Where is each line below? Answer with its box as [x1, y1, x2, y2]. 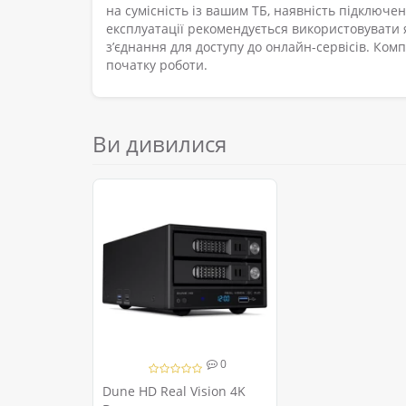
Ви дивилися [92, 129, 227, 159]
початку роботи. [106, 56, 208, 74]
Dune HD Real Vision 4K [102, 382, 246, 401]
